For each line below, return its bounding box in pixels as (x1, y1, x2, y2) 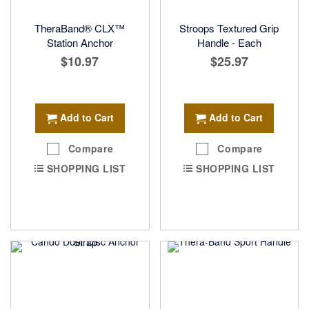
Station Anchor (46, 34, 113, 50)
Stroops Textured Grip (179, 20, 279, 35)
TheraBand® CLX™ (34, 20, 126, 35)
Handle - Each (197, 34, 261, 50)
